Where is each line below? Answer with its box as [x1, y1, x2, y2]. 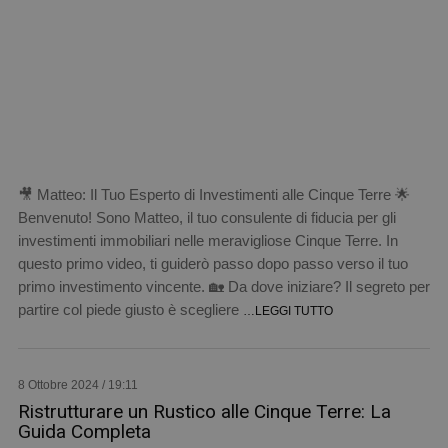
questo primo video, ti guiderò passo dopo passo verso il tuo [17, 254, 408, 272]
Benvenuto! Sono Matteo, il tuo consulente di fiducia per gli [17, 208, 396, 226]
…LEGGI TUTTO [242, 303, 333, 318]
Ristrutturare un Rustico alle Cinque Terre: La [17, 399, 391, 423]
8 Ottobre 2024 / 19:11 [17, 377, 138, 392]
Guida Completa [17, 419, 151, 443]
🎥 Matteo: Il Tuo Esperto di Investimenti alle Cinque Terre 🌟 [17, 185, 410, 203]
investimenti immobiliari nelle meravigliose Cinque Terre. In [17, 231, 398, 249]
